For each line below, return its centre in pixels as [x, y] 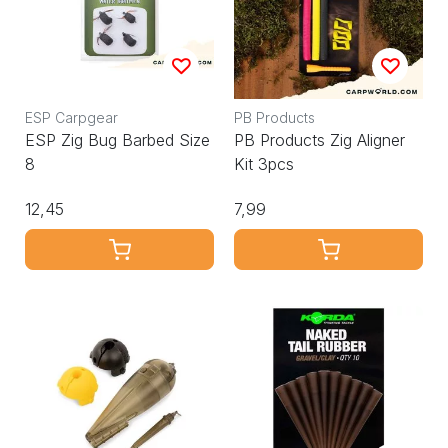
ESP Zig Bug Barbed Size [117, 140]
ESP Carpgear [71, 118]
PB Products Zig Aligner [319, 140]
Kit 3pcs [264, 164]
